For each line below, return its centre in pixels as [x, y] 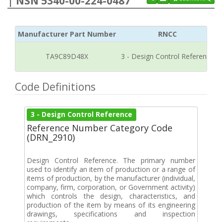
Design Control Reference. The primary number [111, 160]
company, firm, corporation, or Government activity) [111, 187]
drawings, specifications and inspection [111, 214]
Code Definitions [55, 87]
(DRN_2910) [51, 137]
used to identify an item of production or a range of [111, 169]
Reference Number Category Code [100, 128]
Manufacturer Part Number [67, 34]
